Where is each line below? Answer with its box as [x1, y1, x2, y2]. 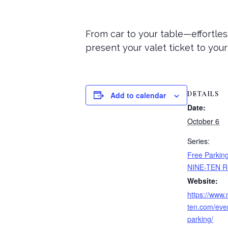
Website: [187, 176, 218, 186]
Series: [187, 136, 210, 147]
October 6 [187, 116, 219, 127]
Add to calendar [110, 90, 166, 100]
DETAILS [187, 90, 219, 99]
